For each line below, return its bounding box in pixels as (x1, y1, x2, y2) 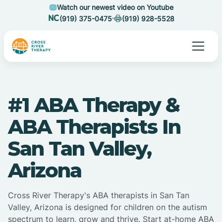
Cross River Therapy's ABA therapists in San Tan (8, 190, 189, 201)
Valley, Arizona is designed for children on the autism (8, 202, 207, 213)
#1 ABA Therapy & (8, 93, 179, 117)
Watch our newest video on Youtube (56, 3, 173, 11)
